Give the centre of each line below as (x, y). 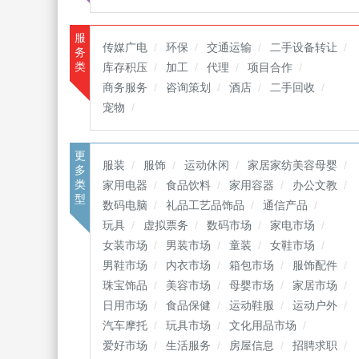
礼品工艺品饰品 (205, 205)
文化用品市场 (263, 325)
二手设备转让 (304, 47)
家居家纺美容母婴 (292, 165)
